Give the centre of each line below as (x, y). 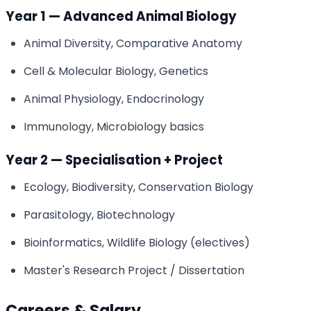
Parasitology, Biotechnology (99, 215)
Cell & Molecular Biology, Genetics (116, 71)
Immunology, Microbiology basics (114, 126)
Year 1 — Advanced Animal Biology (121, 16)
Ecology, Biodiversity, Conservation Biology (138, 187)
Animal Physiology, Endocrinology (114, 99)
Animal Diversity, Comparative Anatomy (133, 43)
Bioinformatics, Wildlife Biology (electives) (136, 242)
